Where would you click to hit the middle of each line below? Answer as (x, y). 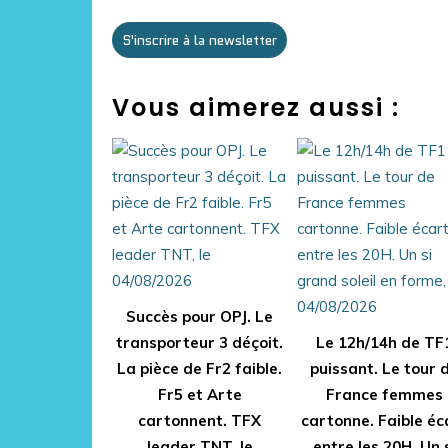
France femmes (384, 394)
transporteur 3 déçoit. (199, 342)
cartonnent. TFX (199, 420)
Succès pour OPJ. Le (199, 316)
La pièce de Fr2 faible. (199, 368)
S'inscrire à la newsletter (199, 40)
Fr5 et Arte (199, 394)
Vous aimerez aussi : (256, 107)
